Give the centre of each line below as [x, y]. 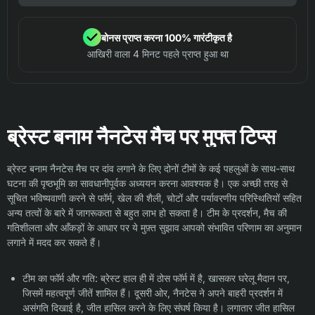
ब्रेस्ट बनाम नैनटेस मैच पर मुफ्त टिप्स [141, 137]
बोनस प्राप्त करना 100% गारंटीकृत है [167, 37]
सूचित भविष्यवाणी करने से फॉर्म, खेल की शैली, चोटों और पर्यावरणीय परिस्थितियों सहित [154, 198]
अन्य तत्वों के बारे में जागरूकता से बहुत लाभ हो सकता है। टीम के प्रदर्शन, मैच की [147, 213]
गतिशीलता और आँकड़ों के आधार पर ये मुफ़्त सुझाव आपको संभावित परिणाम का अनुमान [154, 228]
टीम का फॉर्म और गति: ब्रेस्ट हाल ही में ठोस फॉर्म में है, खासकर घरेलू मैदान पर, [156, 278]
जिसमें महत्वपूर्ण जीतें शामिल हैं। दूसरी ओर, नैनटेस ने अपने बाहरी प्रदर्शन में [153, 293]
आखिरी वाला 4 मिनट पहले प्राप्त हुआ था [157, 54]
